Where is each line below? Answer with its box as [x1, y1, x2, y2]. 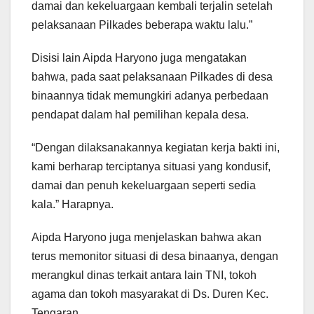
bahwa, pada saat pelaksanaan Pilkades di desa [32, 71, 273, 83]
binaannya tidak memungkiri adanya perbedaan [32, 90, 268, 102]
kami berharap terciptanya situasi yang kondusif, [32, 161, 271, 173]
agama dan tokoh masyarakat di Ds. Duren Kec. [32, 288, 268, 301]
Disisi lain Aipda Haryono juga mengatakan [32, 52, 247, 64]
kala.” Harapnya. [32, 198, 114, 211]
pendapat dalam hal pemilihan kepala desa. [32, 109, 249, 121]
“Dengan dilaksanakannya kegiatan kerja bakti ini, [32, 142, 280, 154]
